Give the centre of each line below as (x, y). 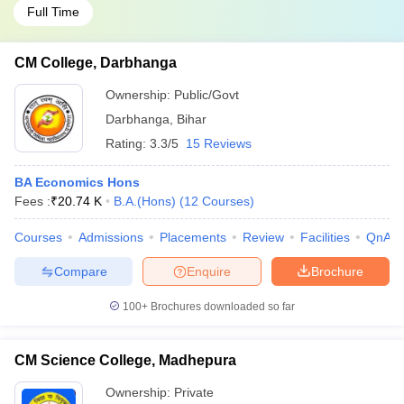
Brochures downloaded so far (221, 307)
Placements (193, 237)
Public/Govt (207, 95)
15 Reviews (219, 143)
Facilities (325, 237)
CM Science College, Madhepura (125, 360)
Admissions (111, 237)
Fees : (32, 201)
